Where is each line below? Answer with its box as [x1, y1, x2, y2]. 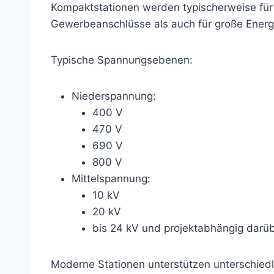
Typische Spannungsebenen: [51, 54, 193, 67]
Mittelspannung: [72, 172, 150, 185]
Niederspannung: [72, 90, 156, 103]
